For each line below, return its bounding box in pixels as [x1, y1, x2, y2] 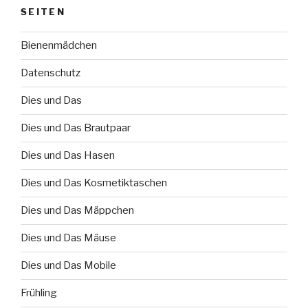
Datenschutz [21, 67, 80, 80]
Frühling [21, 287, 57, 300]
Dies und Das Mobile [21, 259, 116, 272]
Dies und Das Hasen [21, 149, 115, 162]
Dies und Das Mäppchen [21, 204, 134, 217]
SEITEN [21, 6, 66, 18]
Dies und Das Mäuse [21, 232, 116, 245]
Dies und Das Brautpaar [21, 122, 131, 135]
